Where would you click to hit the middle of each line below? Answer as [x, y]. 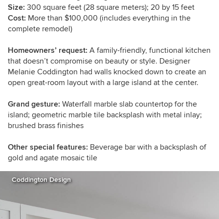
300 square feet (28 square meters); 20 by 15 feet [110, 8]
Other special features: [49, 147]
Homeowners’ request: [48, 51]
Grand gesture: [34, 104]
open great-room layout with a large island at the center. [103, 83]
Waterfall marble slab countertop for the [129, 104]
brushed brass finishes [46, 126]
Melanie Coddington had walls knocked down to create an [107, 72]
